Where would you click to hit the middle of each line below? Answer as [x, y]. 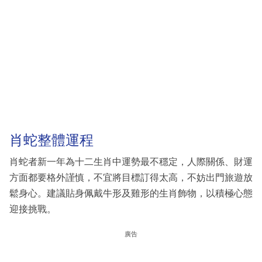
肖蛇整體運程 [51, 140]
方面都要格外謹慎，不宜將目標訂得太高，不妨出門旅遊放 [131, 178]
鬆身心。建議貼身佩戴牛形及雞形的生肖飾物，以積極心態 [131, 194]
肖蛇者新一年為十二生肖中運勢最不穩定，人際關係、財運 [131, 162]
